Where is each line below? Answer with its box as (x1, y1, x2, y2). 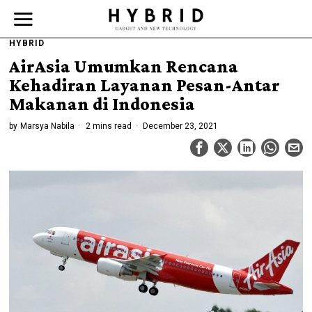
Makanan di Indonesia (9, 94, 196, 114)
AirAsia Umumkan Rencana (9, 56, 239, 77)
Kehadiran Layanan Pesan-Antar (9, 75, 281, 95)
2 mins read (84, 121, 132, 131)
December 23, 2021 (141, 121, 219, 131)
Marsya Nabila (20, 121, 75, 131)
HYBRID (9, 38, 45, 48)
